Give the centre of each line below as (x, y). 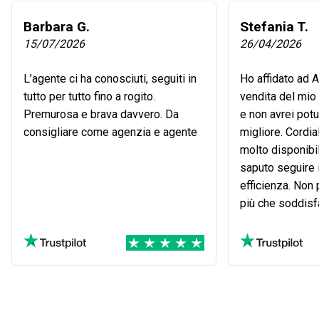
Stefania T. (274, 27)
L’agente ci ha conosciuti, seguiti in (110, 79)
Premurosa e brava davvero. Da (101, 115)
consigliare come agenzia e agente (110, 132)
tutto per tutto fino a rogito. (89, 97)
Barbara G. (57, 27)
